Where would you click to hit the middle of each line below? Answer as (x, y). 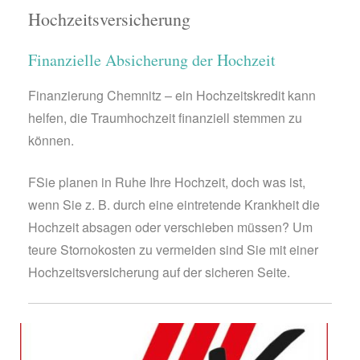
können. (51, 140)
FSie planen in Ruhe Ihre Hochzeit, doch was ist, (167, 182)
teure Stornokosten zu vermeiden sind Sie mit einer (173, 249)
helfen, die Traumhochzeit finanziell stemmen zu (165, 117)
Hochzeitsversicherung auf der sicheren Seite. (159, 272)
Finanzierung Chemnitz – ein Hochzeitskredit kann (172, 95)
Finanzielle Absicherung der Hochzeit (152, 59)
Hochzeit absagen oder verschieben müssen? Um (170, 227)
